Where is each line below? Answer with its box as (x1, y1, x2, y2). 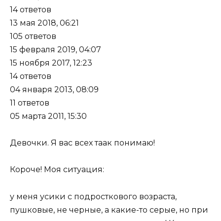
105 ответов (10, 31, 56, 41)
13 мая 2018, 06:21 (10, 18, 79, 28)
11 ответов (10, 98, 49, 108)
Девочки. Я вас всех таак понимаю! (10, 138, 155, 148)
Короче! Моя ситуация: (10, 165, 104, 175)
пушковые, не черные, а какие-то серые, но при (10, 205, 208, 215)
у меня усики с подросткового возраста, (10, 191, 177, 201)
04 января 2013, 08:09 (10, 84, 99, 94)
